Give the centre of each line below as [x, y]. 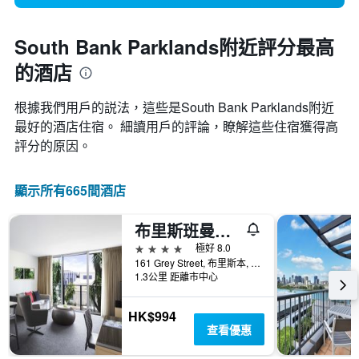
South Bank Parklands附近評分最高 [174, 47]
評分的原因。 [53, 146]
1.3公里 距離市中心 [176, 276]
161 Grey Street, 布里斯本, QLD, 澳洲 [256, 263]
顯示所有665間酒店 [70, 191]
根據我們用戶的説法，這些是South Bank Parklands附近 [174, 107]
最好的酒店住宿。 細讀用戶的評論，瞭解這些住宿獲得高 [176, 127]
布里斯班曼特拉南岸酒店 [223, 231]
